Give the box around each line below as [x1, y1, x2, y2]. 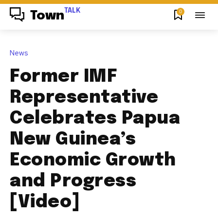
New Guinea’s [10, 130, 136, 148]
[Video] [10, 193, 80, 211]
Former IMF [10, 68, 117, 86]
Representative [10, 89, 158, 107]
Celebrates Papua [10, 109, 180, 127]
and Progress [10, 172, 136, 190]
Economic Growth [10, 151, 176, 169]
